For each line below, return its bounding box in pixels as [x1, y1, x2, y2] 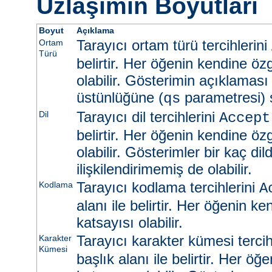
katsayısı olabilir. [76, 214, 183, 231]
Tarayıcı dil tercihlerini [76, 108, 219, 125]
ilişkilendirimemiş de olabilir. [76, 160, 252, 177]
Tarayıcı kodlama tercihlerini [76, 178, 259, 195]
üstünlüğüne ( [76, 89, 163, 106]
